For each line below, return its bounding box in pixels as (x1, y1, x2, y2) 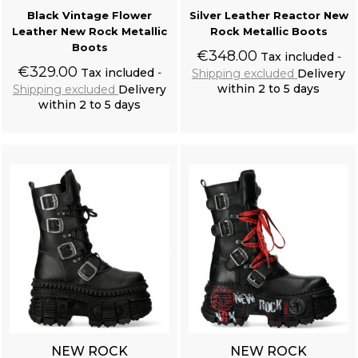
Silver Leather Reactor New (189, 9, 348, 22)
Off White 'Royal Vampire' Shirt (113, 173, 245, 187)
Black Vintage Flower (27, 9, 152, 22)
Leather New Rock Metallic (12, 25, 167, 38)
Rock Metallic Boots (209, 25, 328, 38)
